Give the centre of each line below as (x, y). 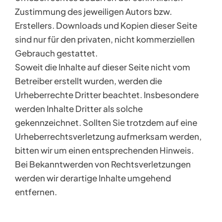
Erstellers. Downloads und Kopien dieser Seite (106, 25)
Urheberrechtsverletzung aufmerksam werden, (108, 136)
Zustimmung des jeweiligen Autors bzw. (93, 11)
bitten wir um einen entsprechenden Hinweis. (104, 150)
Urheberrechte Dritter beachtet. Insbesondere (107, 95)
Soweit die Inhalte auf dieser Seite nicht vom (102, 67)
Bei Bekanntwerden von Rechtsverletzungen (103, 164)
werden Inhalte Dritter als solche (79, 109)
